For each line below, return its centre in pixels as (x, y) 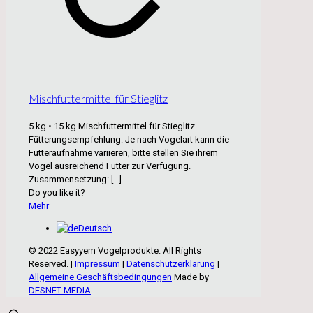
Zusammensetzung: (69, 180)
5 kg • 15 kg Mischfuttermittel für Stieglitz (112, 126)
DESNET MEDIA (60, 291)
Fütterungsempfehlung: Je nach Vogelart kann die (129, 140)
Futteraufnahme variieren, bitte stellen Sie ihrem (123, 153)
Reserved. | (52, 264)
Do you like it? (57, 193)
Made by (190, 277)
